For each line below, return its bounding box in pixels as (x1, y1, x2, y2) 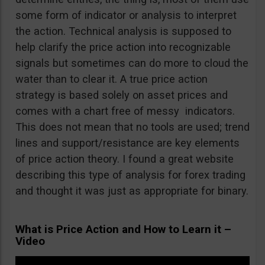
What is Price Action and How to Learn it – (15, 222, 231, 236)
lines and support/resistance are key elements (15, 137, 240, 149)
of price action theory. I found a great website (15, 153, 234, 165)
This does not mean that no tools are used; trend (15, 121, 250, 133)
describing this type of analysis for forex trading (15, 169, 245, 181)
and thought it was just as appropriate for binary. (15, 185, 248, 197)
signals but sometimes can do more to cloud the (15, 57, 248, 69)
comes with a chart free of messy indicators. (15, 105, 235, 117)
